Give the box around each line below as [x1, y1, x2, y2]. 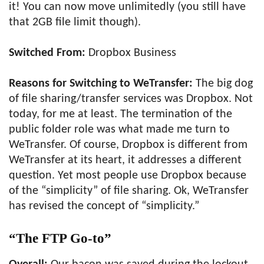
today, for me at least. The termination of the [9, 108, 232, 120]
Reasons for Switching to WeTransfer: [9, 78, 196, 90]
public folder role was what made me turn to [9, 124, 230, 136]
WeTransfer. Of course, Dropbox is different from [9, 139, 247, 151]
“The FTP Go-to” [9, 231, 111, 246]
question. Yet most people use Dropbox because [9, 170, 246, 181]
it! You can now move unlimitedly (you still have [9, 1, 246, 13]
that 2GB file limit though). [9, 16, 141, 28]
